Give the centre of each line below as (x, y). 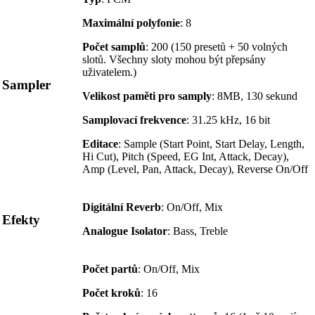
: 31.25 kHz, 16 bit (228, 120)
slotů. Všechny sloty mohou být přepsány (174, 60)
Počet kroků (111, 293)
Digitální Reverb (122, 207)
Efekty (21, 220)
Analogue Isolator (125, 231)
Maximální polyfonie (131, 23)
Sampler (26, 85)
